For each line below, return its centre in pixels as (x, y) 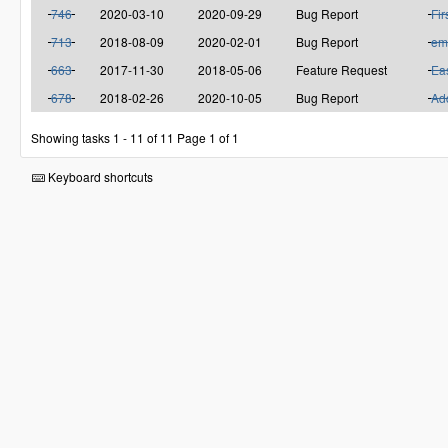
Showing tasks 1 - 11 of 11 (102, 137)
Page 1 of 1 (208, 137)
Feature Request (341, 70)
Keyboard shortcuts (99, 176)
